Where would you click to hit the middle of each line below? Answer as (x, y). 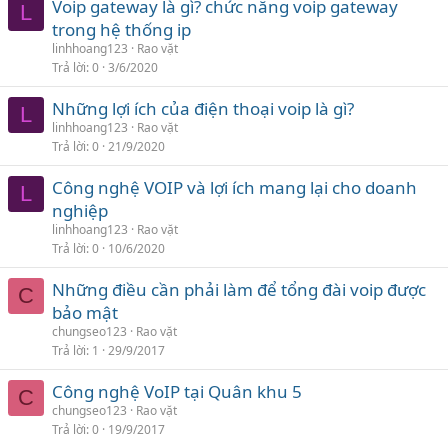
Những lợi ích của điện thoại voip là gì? (203, 108)
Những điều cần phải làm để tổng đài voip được (239, 289)
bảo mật (85, 312)
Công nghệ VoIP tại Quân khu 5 (177, 391)
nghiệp (80, 210)
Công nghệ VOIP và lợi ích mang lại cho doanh (234, 187)
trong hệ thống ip (121, 29)
